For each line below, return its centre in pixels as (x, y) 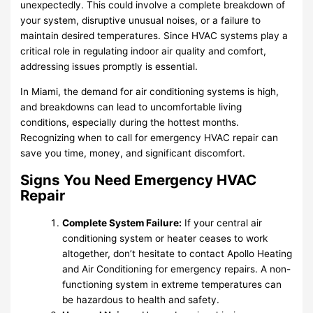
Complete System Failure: (122, 223)
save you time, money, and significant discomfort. (133, 153)
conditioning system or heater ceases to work (165, 239)
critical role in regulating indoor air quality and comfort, (144, 51)
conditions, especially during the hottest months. (130, 123)
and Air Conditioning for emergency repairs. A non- (177, 269)
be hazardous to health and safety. (141, 300)
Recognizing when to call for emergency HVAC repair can (150, 138)
